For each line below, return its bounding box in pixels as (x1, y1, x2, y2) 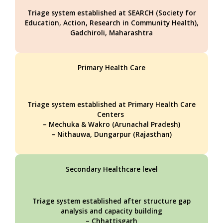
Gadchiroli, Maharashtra (70, 28, 153, 37)
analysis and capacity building (61, 206, 162, 216)
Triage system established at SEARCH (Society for (27, 8, 196, 17)
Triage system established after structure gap (32, 196, 191, 206)
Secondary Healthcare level (65, 164, 158, 174)
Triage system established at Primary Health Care (27, 100, 196, 109)
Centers (97, 110, 126, 119)
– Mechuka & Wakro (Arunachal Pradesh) (43, 119, 180, 129)
